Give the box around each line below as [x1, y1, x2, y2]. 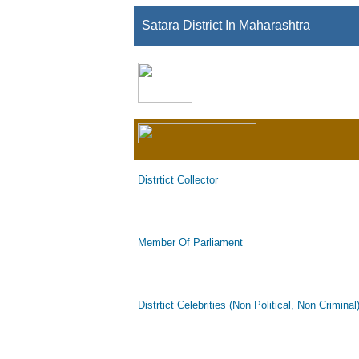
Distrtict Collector [138, 174, 218, 186]
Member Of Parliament [138, 236, 243, 248]
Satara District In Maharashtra [142, 18, 310, 32]
